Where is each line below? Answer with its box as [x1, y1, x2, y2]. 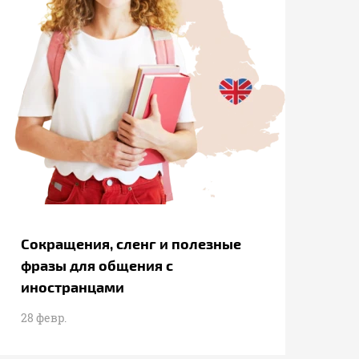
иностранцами [21, 278, 124, 295]
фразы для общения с [21, 256, 173, 273]
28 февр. [21, 310, 67, 325]
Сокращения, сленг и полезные [21, 235, 241, 252]
